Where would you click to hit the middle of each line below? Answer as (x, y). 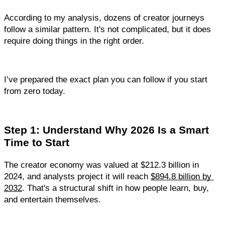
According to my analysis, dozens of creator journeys (104, 17)
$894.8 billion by (181, 176)
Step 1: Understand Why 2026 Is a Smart (106, 130)
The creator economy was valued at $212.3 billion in (101, 164)
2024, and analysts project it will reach (77, 176)
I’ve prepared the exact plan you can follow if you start (106, 79)
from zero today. (35, 91)
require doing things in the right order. (74, 40)
